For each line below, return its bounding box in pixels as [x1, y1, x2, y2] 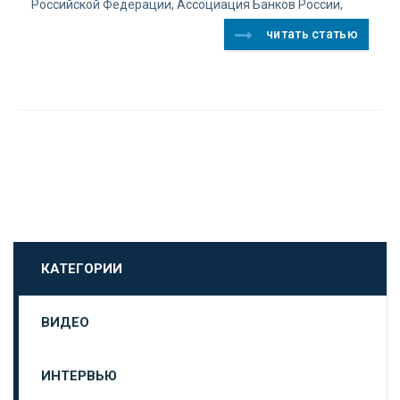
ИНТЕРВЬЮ [41, 367, 117, 384]
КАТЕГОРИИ [41, 260, 122, 277]
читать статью [266, 27, 358, 42]
